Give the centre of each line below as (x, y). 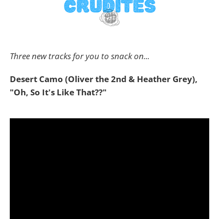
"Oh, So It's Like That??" (59, 92)
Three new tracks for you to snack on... (80, 56)
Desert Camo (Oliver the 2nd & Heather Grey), (104, 79)
